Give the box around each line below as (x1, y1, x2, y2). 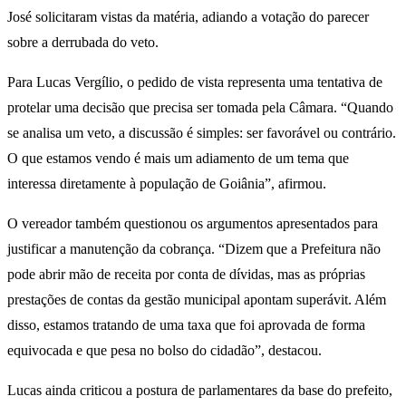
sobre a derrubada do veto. (7, 34, 159, 51)
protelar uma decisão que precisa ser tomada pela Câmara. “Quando (7, 100, 393, 116)
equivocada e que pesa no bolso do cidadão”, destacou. (7, 343, 322, 359)
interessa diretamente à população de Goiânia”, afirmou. (7, 176, 326, 192)
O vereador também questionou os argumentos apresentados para (7, 216, 378, 232)
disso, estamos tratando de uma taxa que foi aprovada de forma (7, 317, 365, 333)
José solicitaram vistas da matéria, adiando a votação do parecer (7, 9, 369, 25)
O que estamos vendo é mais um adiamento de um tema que (7, 150, 349, 167)
